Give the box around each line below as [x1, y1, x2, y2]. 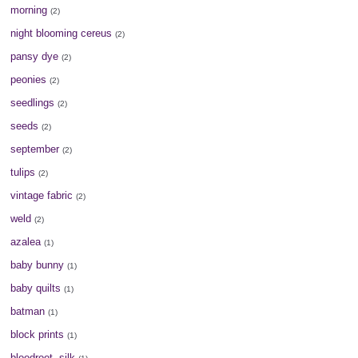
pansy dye [10, 50, 59, 62]
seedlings [10, 96, 55, 109]
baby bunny [10, 258, 65, 271]
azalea [10, 235, 42, 248]
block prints [10, 328, 65, 340]
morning [10, 3, 48, 16]
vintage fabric [10, 189, 74, 201]
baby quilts [10, 281, 62, 294]
